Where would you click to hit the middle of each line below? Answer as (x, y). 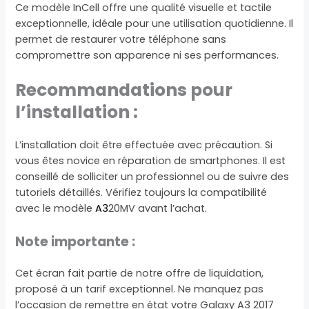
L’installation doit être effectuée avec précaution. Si (144, 144)
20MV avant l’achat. (158, 208)
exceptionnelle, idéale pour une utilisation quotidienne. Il (154, 23)
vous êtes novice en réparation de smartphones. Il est (151, 160)
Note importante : (76, 242)
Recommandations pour (124, 90)
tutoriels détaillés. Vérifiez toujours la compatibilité (141, 192)
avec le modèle (56, 208)
